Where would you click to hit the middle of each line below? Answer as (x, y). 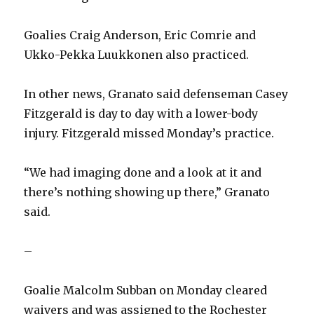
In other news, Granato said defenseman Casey (156, 94)
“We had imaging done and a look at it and (143, 173)
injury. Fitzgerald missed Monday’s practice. (149, 134)
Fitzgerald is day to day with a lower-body (141, 114)
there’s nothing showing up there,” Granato (147, 192)
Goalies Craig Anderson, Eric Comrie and (140, 35)
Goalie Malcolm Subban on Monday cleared (146, 291)
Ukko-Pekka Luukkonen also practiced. (137, 55)
